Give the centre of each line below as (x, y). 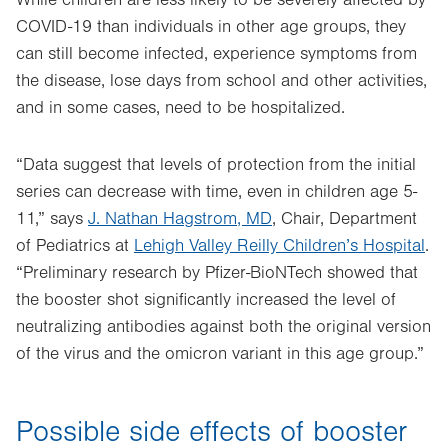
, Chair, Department (344, 219)
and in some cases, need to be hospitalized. (180, 108)
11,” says (52, 219)
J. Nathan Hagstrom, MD (180, 219)
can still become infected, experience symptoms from (216, 54)
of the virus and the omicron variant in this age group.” (220, 354)
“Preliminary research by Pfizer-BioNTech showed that (217, 273)
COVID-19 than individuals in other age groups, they (211, 27)
